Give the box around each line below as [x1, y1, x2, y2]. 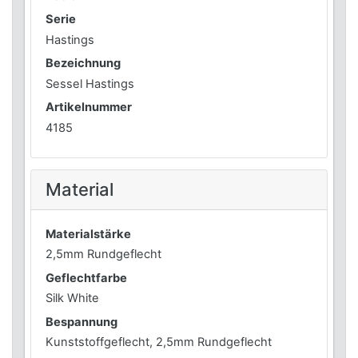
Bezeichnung [46, 56, 121, 71]
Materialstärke [46, 226, 132, 241]
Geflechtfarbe [46, 270, 128, 285]
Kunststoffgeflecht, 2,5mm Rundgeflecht [46, 335, 272, 350]
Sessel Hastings [46, 76, 135, 91]
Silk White [46, 291, 100, 306]
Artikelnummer [46, 100, 133, 115]
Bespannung [46, 314, 118, 329]
